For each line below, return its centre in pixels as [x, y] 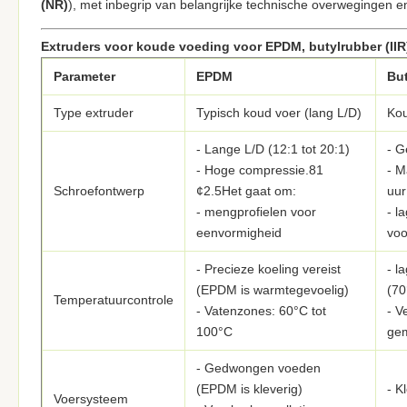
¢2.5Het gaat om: [246, 191]
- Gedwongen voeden [258, 368]
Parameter [84, 76]
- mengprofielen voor [256, 212]
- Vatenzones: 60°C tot [261, 311]
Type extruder [94, 113]
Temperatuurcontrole [114, 300]
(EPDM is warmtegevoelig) [273, 290]
